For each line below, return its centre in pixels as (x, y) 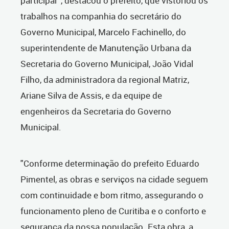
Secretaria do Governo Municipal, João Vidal (107, 64)
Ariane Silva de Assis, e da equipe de (91, 96)
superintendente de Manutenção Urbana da (106, 48)
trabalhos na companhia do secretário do (101, 16)
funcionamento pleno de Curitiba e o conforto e (113, 211)
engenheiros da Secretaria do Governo (96, 111)
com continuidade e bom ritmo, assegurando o (112, 195)
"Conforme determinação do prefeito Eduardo (110, 164)
